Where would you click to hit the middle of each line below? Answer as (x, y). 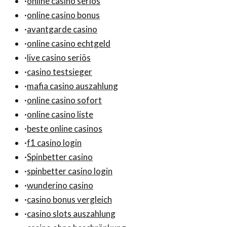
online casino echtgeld (69, 43)
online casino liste (60, 114)
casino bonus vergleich (69, 199)
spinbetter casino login (70, 171)
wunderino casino (60, 185)
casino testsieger (60, 71)
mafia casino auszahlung (72, 86)
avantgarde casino (62, 29)
